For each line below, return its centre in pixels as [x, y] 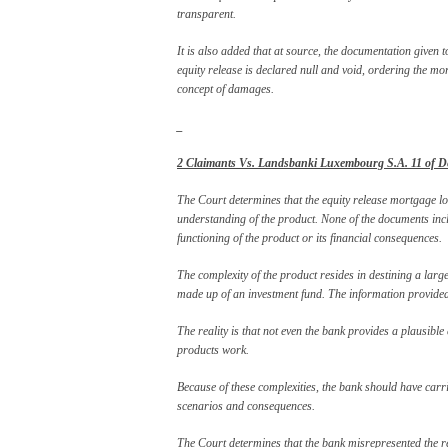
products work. [213, 349]
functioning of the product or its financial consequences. [309, 237]
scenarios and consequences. [246, 405]
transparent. [206, 13]
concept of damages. [230, 88]
